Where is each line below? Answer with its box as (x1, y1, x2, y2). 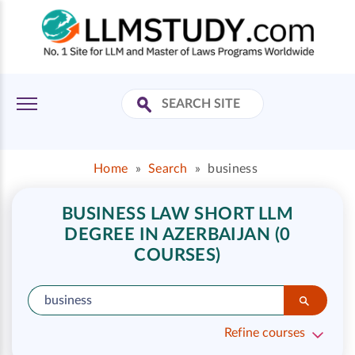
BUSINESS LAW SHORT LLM (61, 205, 294, 223)
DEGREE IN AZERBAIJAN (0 (64, 226, 291, 243)
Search (147, 162, 188, 175)
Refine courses (224, 326, 305, 339)
